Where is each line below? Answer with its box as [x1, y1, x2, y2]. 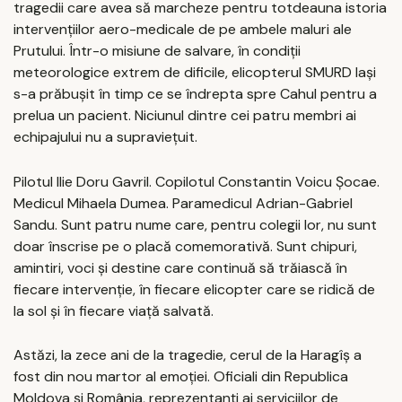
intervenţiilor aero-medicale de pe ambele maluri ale [13, 20, 352, 39]
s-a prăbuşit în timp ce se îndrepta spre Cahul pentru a [13, 84, 377, 104]
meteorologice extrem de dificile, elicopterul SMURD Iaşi [13, 63, 376, 83]
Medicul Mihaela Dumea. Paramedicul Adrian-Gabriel [13, 193, 353, 213]
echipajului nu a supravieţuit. [13, 127, 197, 147]
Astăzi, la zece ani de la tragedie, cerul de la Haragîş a [13, 345, 362, 365]
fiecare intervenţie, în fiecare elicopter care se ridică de [13, 279, 375, 299]
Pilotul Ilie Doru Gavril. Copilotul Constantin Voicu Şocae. [13, 171, 380, 191]
